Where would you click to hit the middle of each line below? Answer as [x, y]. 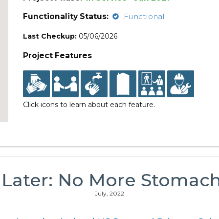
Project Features [58, 55]
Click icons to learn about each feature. [89, 105]
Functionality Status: [66, 16]
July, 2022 [109, 193]
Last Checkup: [50, 36]
